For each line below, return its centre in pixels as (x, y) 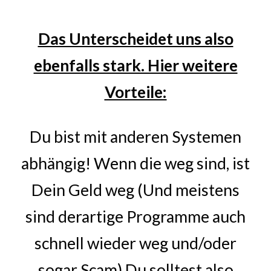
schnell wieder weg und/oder (135, 243)
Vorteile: (135, 92)
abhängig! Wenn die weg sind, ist (135, 163)
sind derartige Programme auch (135, 217)
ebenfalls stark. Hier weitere (135, 65)
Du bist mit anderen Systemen (135, 137)
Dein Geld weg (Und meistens (135, 190)
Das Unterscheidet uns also (135, 39)
